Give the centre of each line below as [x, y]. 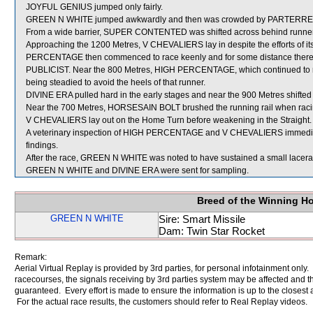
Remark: [31, 257]
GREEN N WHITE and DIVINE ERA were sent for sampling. [137, 170]
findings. [42, 145]
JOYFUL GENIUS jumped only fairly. [94, 7]
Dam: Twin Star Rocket [212, 231]
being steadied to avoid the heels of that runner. [116, 82]
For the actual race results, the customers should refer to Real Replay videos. [161, 302]
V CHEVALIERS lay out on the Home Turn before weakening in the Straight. [169, 120]
